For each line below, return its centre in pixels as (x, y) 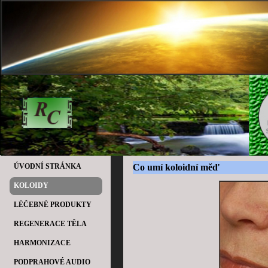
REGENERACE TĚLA (50, 224)
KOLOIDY (31, 185)
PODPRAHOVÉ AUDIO (52, 262)
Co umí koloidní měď (176, 167)
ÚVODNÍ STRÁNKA (48, 166)
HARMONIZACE (42, 243)
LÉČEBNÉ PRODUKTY (53, 205)
